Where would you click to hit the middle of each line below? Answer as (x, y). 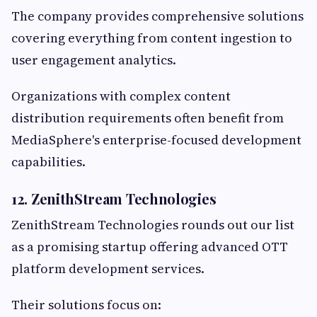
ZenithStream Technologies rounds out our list (153, 224)
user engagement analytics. (94, 59)
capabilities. (48, 161)
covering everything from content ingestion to (152, 38)
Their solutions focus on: (86, 304)
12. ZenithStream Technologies (114, 198)
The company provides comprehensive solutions (157, 16)
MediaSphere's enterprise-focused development (156, 139)
